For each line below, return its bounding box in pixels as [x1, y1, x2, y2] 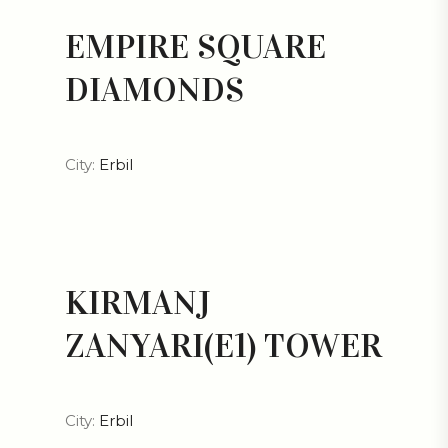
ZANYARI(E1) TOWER [65, 324, 382, 366]
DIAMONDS [65, 68, 244, 110]
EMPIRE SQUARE [65, 25, 326, 67]
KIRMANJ [65, 281, 211, 323]
